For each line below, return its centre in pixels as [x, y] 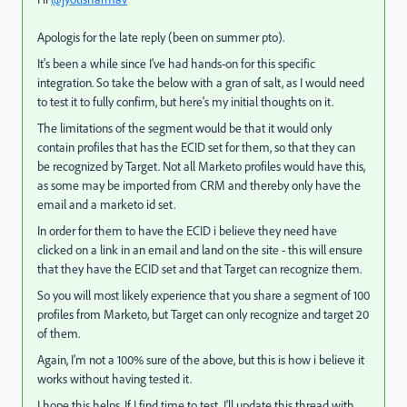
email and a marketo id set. [108, 204]
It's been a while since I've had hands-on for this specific [176, 64]
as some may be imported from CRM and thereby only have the [199, 185]
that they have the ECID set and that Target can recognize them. [201, 269]
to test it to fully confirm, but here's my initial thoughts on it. [187, 102]
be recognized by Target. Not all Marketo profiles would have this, [201, 166]
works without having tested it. [114, 379]
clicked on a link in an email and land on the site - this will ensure [200, 250]
